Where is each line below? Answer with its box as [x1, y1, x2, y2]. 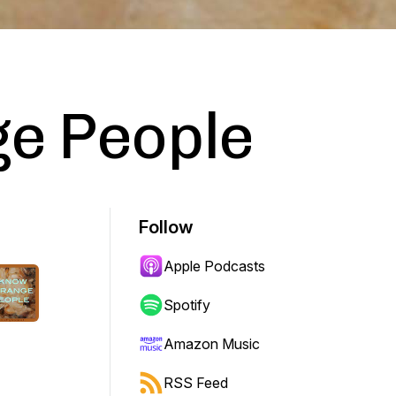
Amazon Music [164, 335, 260, 353]
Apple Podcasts [164, 257, 265, 275]
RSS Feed [164, 374, 228, 392]
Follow [139, 217, 194, 238]
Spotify [164, 296, 210, 314]
